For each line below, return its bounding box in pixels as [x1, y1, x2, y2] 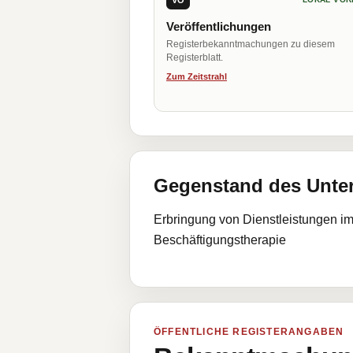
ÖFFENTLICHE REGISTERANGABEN [154, 326, 344, 337]
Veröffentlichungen [166, 20, 271, 33]
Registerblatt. [166, 52, 223, 63]
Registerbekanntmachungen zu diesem [166, 39, 335, 50]
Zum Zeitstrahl [166, 72, 227, 81]
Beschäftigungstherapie [154, 233, 286, 247]
